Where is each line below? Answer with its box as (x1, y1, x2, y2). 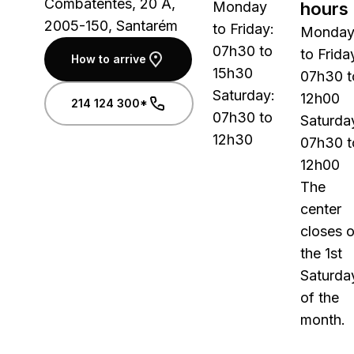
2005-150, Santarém (44, 17, 178, 34)
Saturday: (213, 87, 275, 104)
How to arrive (71, 52, 146, 66)
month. (300, 311, 345, 328)
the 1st (300, 245, 342, 262)
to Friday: (213, 21, 274, 37)
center (300, 201, 341, 217)
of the (300, 289, 339, 306)
